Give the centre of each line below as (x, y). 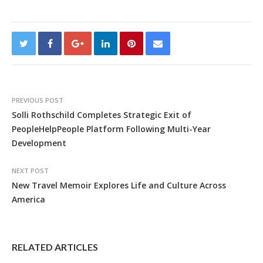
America (28, 199)
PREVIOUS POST (38, 100)
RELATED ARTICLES (55, 247)
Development (39, 143)
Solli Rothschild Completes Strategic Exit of (102, 114)
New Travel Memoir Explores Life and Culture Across (119, 185)
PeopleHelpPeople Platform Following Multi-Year (111, 129)
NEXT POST (30, 170)
